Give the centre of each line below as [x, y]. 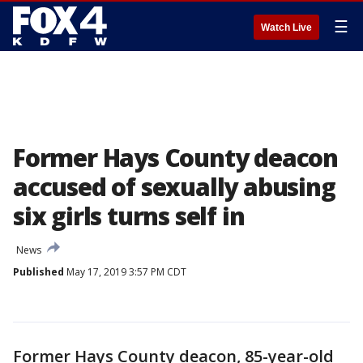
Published [38, 272]
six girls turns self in [129, 216]
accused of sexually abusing [174, 187]
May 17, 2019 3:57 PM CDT [125, 272]
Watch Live [286, 28]
